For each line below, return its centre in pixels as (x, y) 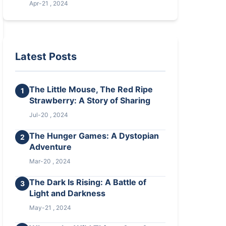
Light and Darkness (68, 193)
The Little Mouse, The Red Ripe (91, 89)
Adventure (51, 147)
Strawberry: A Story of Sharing (90, 100)
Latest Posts (46, 56)
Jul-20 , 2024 (49, 115)
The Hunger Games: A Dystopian (94, 136)
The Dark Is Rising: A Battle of (88, 182)
